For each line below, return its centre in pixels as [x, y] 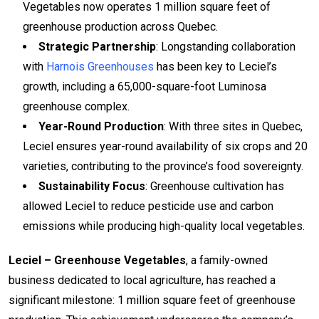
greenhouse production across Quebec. [120, 26]
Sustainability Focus [92, 186]
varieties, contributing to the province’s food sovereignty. [163, 166]
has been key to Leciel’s [215, 66]
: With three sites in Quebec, [233, 126]
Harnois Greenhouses [100, 66]
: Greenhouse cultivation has [215, 186]
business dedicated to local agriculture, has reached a [142, 280]
